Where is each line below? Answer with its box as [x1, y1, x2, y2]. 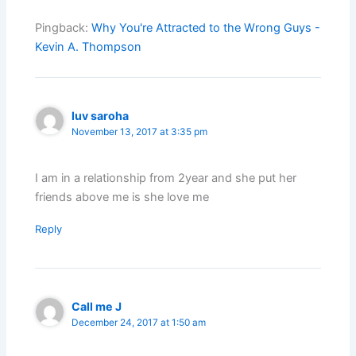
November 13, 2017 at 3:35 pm [72, 126, 208, 137]
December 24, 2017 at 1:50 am [72, 317, 207, 329]
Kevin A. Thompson [35, 40, 142, 54]
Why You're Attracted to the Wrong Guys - [91, 21, 321, 35]
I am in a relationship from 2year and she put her [35, 171, 297, 186]
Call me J [72, 300, 122, 314]
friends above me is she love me [35, 190, 210, 205]
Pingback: [35, 21, 92, 35]
